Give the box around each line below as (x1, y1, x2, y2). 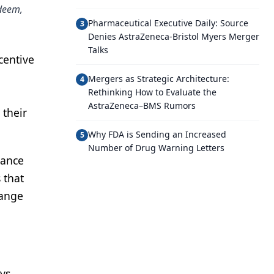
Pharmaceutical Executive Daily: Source (88, 17, 248, 29)
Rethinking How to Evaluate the (88, 86, 217, 98)
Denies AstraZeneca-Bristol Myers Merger (88, 31, 259, 42)
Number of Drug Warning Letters (88, 142, 224, 154)
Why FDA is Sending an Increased (88, 128, 226, 140)
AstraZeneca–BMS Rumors (88, 100, 196, 111)
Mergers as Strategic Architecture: (88, 73, 229, 84)
